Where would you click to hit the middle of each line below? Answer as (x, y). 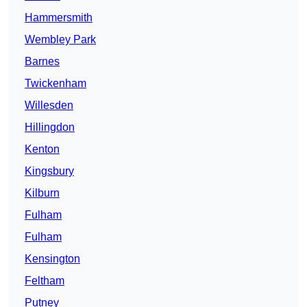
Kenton (42, 149)
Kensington (52, 259)
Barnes (42, 62)
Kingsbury (49, 171)
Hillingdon (50, 127)
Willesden (49, 106)
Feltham (45, 281)
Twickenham (56, 84)
